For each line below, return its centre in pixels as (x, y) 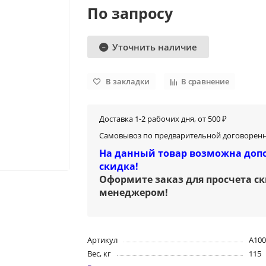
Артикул (103, 240)
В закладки (128, 81)
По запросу (130, 13)
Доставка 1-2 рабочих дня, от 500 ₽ (163, 119)
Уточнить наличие (155, 47)
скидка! (119, 167)
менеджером (132, 193)
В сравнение (205, 81)
